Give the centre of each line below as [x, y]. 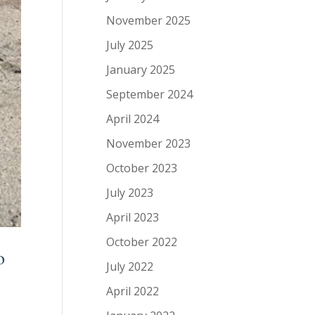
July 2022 [130, 266]
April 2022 [133, 291]
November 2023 [149, 143]
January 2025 [141, 70]
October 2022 [142, 242]
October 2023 [142, 168]
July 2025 [130, 45]
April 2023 [133, 217]
